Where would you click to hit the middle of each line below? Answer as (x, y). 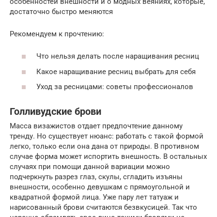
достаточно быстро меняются (61, 11)
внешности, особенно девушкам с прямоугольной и (100, 187)
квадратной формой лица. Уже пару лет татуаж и (94, 197)
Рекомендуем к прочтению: (57, 34)
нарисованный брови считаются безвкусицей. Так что (103, 208)
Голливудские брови (55, 111)
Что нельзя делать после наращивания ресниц (118, 56)
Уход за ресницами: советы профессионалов (115, 87)
